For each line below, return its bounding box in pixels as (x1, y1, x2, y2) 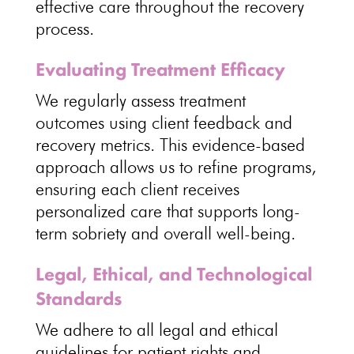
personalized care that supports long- (35, 201, 300, 221)
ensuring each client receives (35, 179, 239, 199)
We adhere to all (35, 319, 159, 340)
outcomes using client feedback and (35, 112, 292, 133)
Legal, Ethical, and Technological (35, 262, 312, 286)
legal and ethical (158, 319, 278, 340)
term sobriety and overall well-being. (35, 223, 296, 243)
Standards (35, 286, 122, 311)
